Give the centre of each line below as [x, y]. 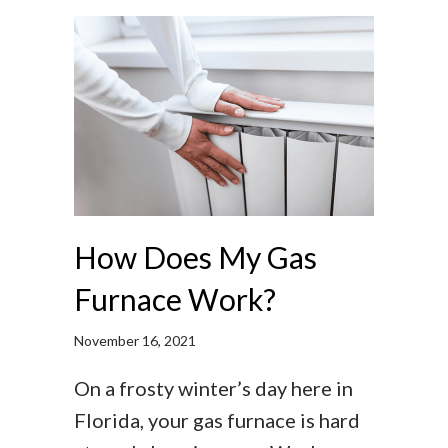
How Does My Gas [195, 257]
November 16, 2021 [135, 341]
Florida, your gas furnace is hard [217, 420]
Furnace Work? [175, 299]
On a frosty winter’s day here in [213, 388]
